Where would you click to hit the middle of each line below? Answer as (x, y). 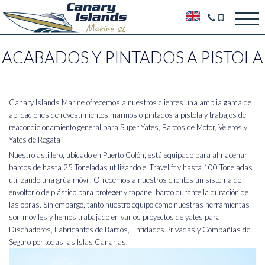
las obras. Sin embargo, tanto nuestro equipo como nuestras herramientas (129, 205)
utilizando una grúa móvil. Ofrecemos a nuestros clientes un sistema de (125, 180)
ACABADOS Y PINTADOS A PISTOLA (132, 57)
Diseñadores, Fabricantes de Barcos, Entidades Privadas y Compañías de (130, 230)
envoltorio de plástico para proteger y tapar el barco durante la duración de (129, 192)
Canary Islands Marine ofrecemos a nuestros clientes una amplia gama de (130, 102)
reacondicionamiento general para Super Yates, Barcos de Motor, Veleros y (128, 127)
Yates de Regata (35, 140)
